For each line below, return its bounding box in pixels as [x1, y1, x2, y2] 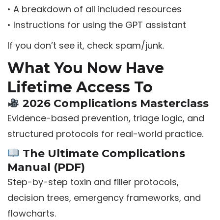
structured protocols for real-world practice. [7, 128, 203, 140]
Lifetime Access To [7, 78, 153, 97]
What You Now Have [7, 59, 164, 78]
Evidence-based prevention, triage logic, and [7, 112, 204, 125]
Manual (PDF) [7, 161, 85, 174]
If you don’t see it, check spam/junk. [7, 39, 164, 52]
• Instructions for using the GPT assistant [7, 19, 186, 31]
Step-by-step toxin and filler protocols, [7, 176, 179, 189]
